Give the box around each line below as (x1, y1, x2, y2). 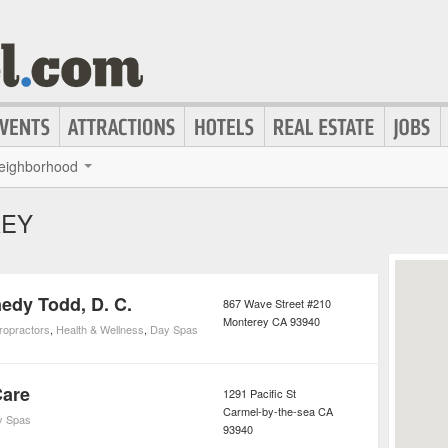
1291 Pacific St (223, 385, 296, 401)
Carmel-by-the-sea (223, 403, 315, 419)
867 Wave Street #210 (223, 295, 331, 311)
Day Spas (150, 321, 198, 337)
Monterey (223, 313, 269, 329)
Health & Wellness (56, 321, 144, 337)
